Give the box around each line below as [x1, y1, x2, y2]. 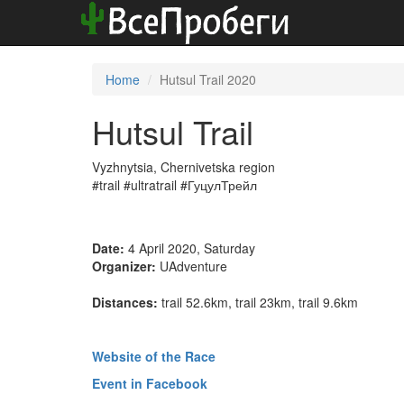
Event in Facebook [92, 374, 207, 392]
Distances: [92, 293, 158, 311]
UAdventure [156, 257, 227, 275]
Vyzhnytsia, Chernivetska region [92, 158, 275, 176]
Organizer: [92, 257, 156, 275]
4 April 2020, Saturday [124, 239, 255, 257]
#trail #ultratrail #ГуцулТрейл [92, 176, 257, 194]
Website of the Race [92, 347, 216, 365]
